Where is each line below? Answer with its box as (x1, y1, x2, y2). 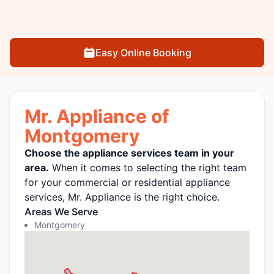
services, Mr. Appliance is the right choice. (24, 191, 220, 204)
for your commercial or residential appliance (24, 176, 230, 189)
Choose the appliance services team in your (24, 147, 234, 160)
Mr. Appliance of (24, 105, 169, 128)
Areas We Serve (24, 206, 98, 218)
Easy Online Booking (95, 46, 191, 59)
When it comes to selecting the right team (49, 161, 246, 174)
